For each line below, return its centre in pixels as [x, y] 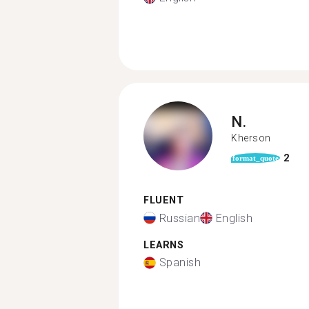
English [234, 218]
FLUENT [163, 200]
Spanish [180, 262]
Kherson [251, 138]
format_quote [256, 158]
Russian [179, 218]
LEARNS [163, 245]
